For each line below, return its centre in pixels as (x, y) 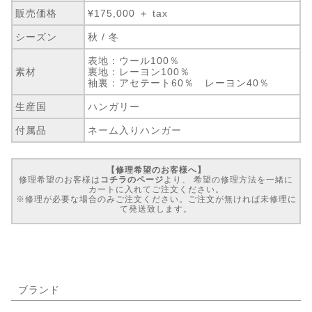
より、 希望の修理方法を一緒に (228, 180)
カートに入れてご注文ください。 (156, 190)
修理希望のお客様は (60, 180)
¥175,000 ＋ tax (128, 14)
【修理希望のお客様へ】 (156, 170)
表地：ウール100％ (134, 61)
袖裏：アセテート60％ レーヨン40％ (179, 83)
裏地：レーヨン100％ (139, 72)
